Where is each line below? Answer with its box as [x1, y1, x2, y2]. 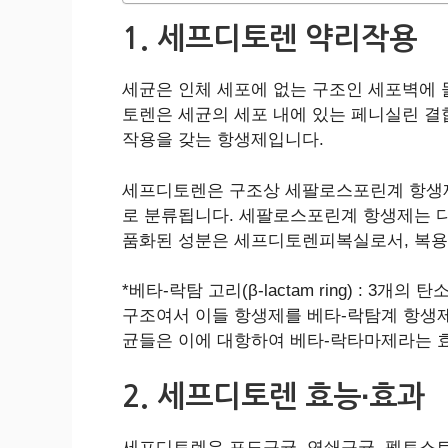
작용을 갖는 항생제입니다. [122, 130, 324, 150]
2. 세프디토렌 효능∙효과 [122, 381, 425, 411]
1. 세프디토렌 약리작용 [122, 24, 417, 54]
